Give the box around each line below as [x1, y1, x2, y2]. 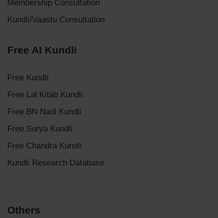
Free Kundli [7, 73, 49, 82]
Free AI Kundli [7, 44, 77, 55]
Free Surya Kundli [7, 124, 73, 133]
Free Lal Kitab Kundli [7, 90, 83, 99]
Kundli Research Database [7, 158, 104, 167]
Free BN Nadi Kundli [7, 107, 81, 116]
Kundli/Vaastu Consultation [7, 15, 105, 24]
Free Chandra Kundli [7, 141, 82, 150]
